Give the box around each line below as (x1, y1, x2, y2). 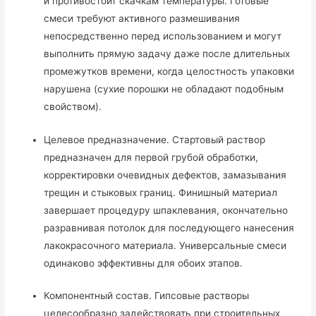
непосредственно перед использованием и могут (44, 30, 282, 42)
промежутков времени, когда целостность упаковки (44, 65, 295, 77)
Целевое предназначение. (44, 133, 170, 145)
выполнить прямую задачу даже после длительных (44, 47, 291, 59)
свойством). (44, 100, 102, 112)
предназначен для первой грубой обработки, (44, 151, 259, 163)
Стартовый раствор (169, 133, 266, 145)
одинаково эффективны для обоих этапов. (44, 257, 243, 269)
